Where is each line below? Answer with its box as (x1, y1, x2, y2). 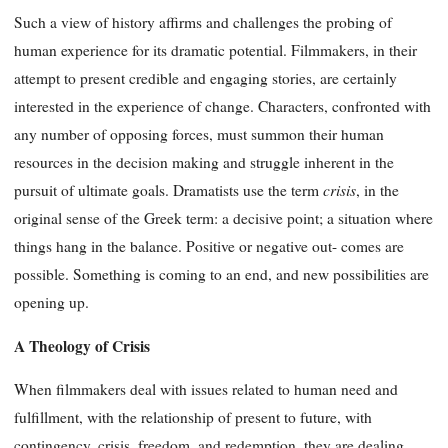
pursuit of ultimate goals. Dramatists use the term (14, 180, 323, 201)
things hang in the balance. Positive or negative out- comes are (14, 236, 404, 257)
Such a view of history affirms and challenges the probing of (14, 12, 392, 33)
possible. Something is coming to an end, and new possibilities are (14, 264, 429, 285)
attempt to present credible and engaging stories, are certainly (14, 68, 397, 89)
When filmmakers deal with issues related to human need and (14, 379, 398, 400)
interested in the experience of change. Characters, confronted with (14, 96, 431, 117)
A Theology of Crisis (14, 334, 150, 357)
